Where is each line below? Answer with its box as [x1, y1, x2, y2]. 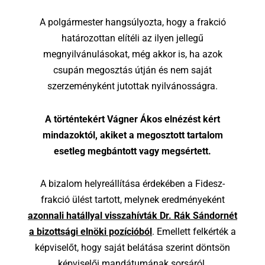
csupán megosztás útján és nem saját [53, 64, 212, 76]
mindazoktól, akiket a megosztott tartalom [42, 129, 223, 141]
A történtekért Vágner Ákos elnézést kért [45, 113, 220, 125]
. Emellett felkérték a [152, 226, 236, 238]
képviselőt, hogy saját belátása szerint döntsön [35, 242, 230, 254]
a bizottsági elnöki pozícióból [29, 226, 152, 238]
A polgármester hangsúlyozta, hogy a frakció [39, 16, 226, 28]
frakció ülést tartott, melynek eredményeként [40, 194, 225, 206]
